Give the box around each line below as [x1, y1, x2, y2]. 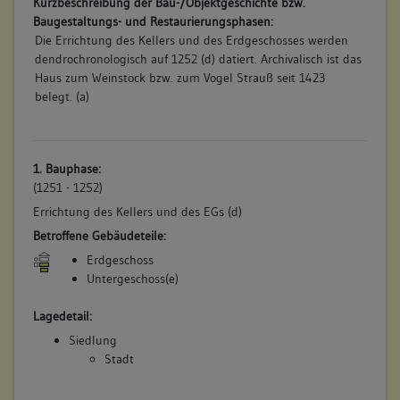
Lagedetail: [32, 308, 92, 325]
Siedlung [68, 332, 117, 349]
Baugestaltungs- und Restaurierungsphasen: [32, 12, 273, 29]
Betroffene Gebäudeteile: [32, 227, 166, 244]
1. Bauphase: [32, 161, 101, 178]
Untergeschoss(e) [86, 270, 179, 287]
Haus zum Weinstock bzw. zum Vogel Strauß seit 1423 [34, 69, 325, 86]
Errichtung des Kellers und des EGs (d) [32, 204, 242, 221]
